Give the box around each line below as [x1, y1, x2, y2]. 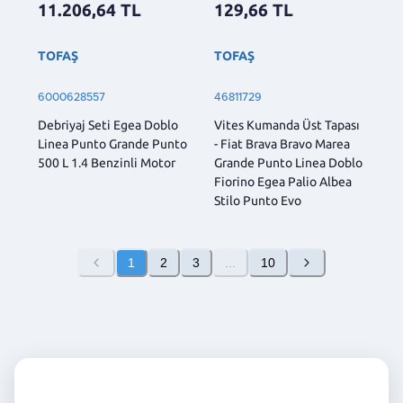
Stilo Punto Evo [214, 193, 301, 208]
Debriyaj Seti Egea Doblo [38, 117, 178, 132]
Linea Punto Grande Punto [38, 136, 187, 151]
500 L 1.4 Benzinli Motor [38, 155, 175, 170]
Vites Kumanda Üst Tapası [214, 117, 360, 132]
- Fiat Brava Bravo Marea [214, 136, 350, 151]
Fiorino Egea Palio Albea [214, 174, 352, 189]
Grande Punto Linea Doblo [214, 155, 363, 170]
